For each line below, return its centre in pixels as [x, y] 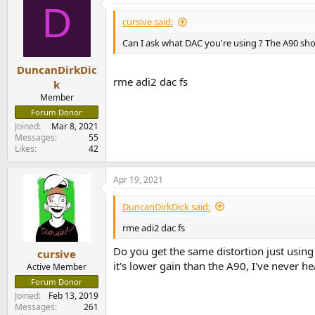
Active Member [57, 267]
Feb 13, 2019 [73, 296]
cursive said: [148, 22]
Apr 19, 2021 [138, 179]
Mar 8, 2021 [75, 126]
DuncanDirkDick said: [166, 206]
